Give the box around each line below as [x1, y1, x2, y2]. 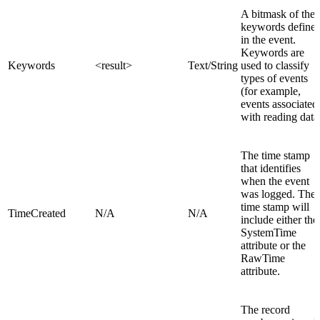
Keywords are [241, 46, 304, 59]
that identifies [241, 162, 301, 175]
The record [241, 304, 290, 316]
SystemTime [241, 226, 296, 239]
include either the [241, 214, 318, 226]
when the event [241, 175, 309, 188]
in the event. [241, 34, 296, 46]
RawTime [241, 252, 285, 265]
